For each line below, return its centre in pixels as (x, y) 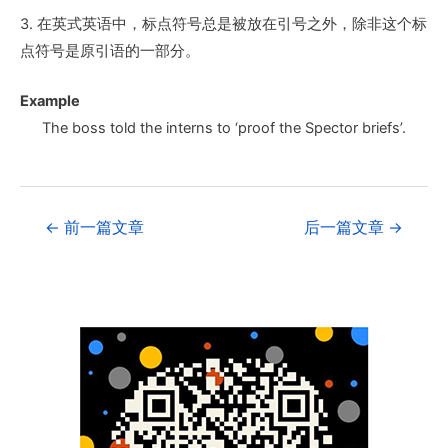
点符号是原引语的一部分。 (110, 51)
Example (50, 101)
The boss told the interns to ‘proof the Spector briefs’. (223, 128)
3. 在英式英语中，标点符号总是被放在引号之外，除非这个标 (223, 24)
